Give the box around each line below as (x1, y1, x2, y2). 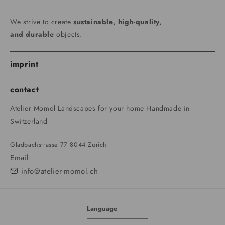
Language (86, 204, 118, 214)
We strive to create (10, 17, 73, 27)
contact (10, 84, 39, 96)
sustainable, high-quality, (73, 17, 162, 27)
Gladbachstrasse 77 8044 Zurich (10, 140, 107, 150)
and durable (10, 29, 54, 40)
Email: (10, 152, 32, 164)
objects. (54, 29, 83, 40)
